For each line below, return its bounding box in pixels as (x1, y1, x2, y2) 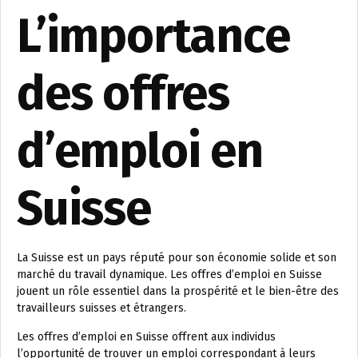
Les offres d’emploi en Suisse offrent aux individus (17, 330, 276, 344)
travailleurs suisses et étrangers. (17, 301, 186, 316)
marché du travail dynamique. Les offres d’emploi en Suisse (17, 268, 322, 282)
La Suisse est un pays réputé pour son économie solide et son (17, 251, 336, 265)
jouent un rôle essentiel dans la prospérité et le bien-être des (17, 284, 339, 299)
